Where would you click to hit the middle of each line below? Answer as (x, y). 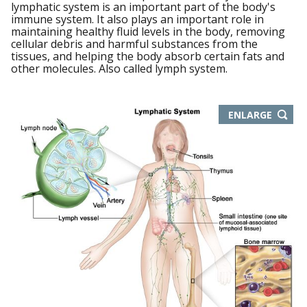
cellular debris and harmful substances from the (134, 44)
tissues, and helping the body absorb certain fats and (148, 57)
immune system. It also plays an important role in (137, 20)
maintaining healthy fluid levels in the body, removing (148, 32)
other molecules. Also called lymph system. (119, 69)
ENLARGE (250, 114)
